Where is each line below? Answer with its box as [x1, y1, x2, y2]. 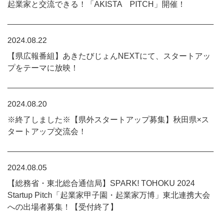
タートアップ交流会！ [7, 127, 86, 136]
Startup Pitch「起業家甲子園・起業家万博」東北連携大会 [7, 191, 210, 199]
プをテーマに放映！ [7, 64, 78, 72]
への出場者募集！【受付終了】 [7, 203, 118, 211]
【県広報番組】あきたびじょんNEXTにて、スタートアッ [7, 52, 211, 60]
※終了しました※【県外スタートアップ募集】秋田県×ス [7, 115, 209, 124]
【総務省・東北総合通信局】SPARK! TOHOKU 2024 [7, 179, 195, 187]
